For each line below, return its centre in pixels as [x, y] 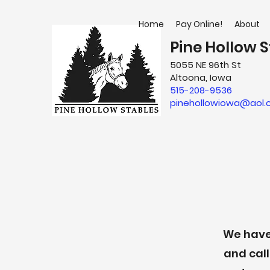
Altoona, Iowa [201, 77]
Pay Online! [199, 24]
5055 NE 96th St [206, 65]
